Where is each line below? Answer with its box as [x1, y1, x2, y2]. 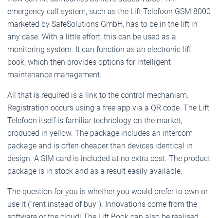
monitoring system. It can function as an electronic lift [7, 44, 191, 54]
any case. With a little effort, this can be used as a [7, 32, 176, 41]
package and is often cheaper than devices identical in [7, 141, 193, 150]
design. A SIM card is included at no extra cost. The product [7, 153, 210, 163]
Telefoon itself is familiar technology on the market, [7, 115, 182, 125]
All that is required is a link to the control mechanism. [7, 90, 189, 100]
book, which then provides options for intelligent [7, 57, 171, 67]
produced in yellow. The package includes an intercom [7, 128, 193, 138]
